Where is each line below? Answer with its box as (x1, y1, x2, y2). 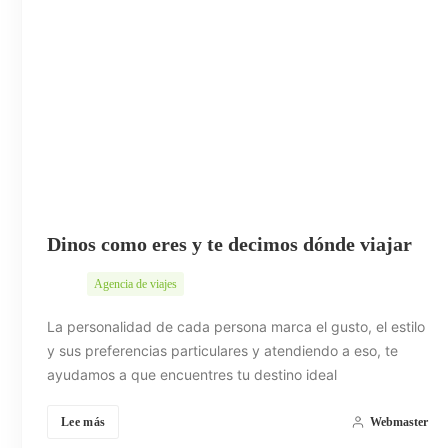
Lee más (61, 414, 106, 429)
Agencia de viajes (94, 276, 177, 291)
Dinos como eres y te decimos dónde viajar (47, 232, 412, 255)
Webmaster (369, 414, 428, 429)
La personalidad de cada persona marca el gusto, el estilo (47, 317, 425, 335)
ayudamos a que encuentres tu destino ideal (47, 365, 337, 383)
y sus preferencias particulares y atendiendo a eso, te (47, 341, 398, 359)
